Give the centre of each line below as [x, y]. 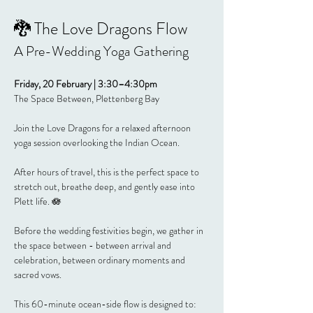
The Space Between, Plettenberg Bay [87, 98]
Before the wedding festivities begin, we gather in [110, 230]
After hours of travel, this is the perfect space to [108, 172]
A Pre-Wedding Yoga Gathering [101, 51]
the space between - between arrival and [94, 245]
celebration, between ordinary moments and [101, 260]
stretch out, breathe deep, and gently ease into [105, 186]
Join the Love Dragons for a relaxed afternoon [103, 128]
